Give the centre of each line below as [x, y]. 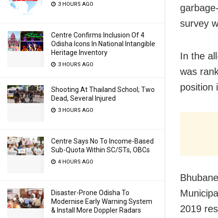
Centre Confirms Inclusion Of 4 [98, 35]
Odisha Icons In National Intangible [103, 44]
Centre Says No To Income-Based [102, 141]
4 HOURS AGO [75, 162]
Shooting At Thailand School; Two [103, 90]
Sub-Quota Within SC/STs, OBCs [100, 150]
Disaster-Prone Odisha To [90, 193]
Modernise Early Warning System [102, 201]
